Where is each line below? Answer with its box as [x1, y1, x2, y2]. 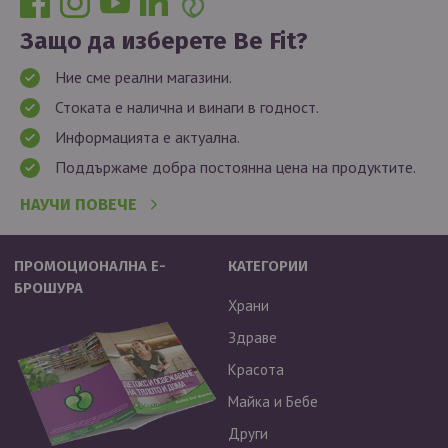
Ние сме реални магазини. [55, 66, 232, 87]
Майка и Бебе [227, 391, 318, 411]
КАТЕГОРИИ [227, 256, 308, 275]
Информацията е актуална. [55, 126, 240, 147]
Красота [227, 359, 284, 379]
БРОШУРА [14, 278, 84, 297]
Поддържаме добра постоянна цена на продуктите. [55, 156, 416, 177]
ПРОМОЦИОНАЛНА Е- [14, 256, 167, 275]
